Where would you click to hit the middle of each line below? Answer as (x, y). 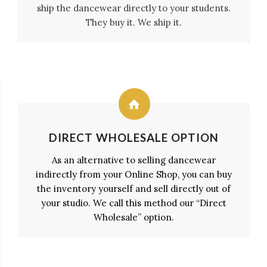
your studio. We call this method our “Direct (134, 203)
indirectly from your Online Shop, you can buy (134, 174)
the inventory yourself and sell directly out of (134, 189)
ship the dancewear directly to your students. (133, 8)
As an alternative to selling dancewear (134, 160)
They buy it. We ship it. (133, 22)
